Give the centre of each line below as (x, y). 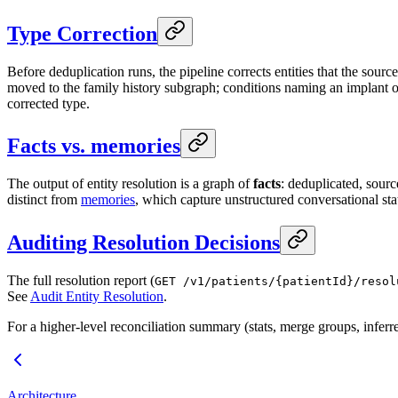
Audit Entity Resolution (97, 297)
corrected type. (48, 103)
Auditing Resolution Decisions (143, 243)
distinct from (44, 200)
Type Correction (82, 33)
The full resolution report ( (81, 281)
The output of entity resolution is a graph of (130, 184)
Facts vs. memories (94, 146)
